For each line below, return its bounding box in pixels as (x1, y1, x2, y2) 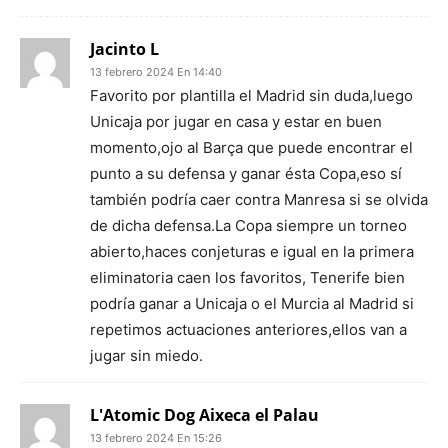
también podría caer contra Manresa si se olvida (90, 189, 428, 209)
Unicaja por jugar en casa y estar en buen (90, 111, 382, 131)
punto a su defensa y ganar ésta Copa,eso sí (90, 163, 402, 183)
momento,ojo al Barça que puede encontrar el (90, 137, 413, 157)
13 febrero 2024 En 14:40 (90, 64, 222, 79)
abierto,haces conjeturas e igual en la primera (90, 241, 414, 261)
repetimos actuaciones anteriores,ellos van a (90, 319, 407, 339)
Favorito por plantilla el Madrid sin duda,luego (90, 85, 413, 105)
